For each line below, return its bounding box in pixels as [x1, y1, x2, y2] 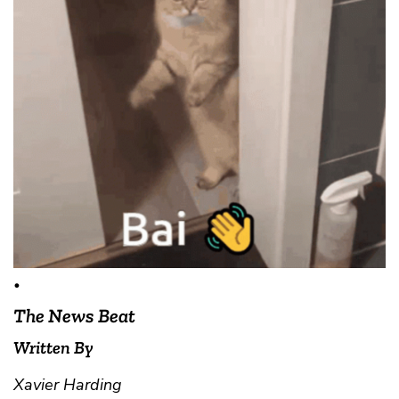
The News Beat [13, 303, 135, 328]
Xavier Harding [13, 373, 122, 395]
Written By [13, 336, 94, 358]
